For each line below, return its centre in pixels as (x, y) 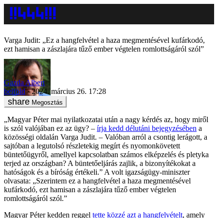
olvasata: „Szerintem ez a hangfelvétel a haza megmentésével (97, 181)
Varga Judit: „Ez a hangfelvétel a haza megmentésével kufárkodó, (104, 40)
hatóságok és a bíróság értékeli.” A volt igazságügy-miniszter (97, 172)
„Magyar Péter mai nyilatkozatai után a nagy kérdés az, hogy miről (106, 119)
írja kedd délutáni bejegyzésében (147, 128)
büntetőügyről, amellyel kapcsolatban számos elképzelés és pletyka (106, 154)
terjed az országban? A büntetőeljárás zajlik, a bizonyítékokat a (100, 163)
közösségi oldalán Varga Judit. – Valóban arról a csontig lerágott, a (106, 137)
